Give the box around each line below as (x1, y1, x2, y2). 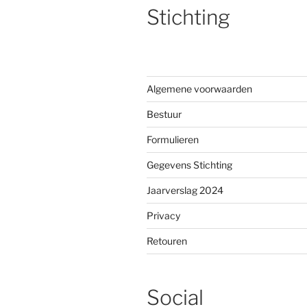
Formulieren (147, 133, 199, 145)
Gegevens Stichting (147, 158, 232, 171)
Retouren (147, 234, 187, 247)
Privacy (147, 209, 180, 221)
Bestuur (147, 108, 182, 120)
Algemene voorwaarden (147, 82, 252, 95)
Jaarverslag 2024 (147, 184, 223, 196)
